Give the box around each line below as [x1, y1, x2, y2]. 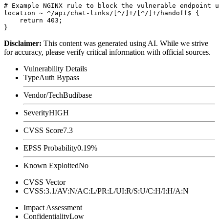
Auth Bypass [39, 73, 79, 82]
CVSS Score [23, 126, 63, 134]
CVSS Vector [23, 177, 66, 186]
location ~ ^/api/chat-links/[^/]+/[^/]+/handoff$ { [4, 9, 199, 17]
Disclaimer [4, 39, 39, 47]
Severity [23, 108, 49, 117]
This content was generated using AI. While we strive [44, 39, 208, 47]
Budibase [63, 90, 92, 99]
